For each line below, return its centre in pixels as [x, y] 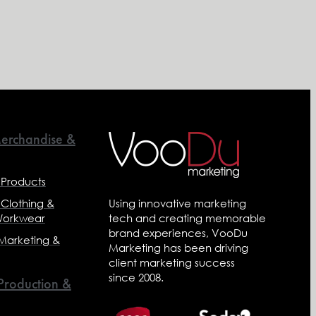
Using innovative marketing [178, 203]
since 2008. [136, 277]
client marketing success [172, 262]
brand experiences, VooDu [178, 232]
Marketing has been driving [179, 247]
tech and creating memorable [188, 218]
